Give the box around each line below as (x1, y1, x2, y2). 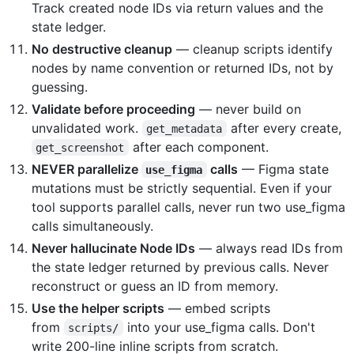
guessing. (32, 78, 88, 95)
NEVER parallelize (32, 160, 141, 177)
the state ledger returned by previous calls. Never (32, 258, 329, 275)
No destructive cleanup (32, 40, 172, 57)
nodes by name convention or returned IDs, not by (32, 59, 333, 76)
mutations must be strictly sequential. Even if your (32, 179, 332, 196)
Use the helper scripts (32, 299, 164, 316)
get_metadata (146, 122, 223, 135)
